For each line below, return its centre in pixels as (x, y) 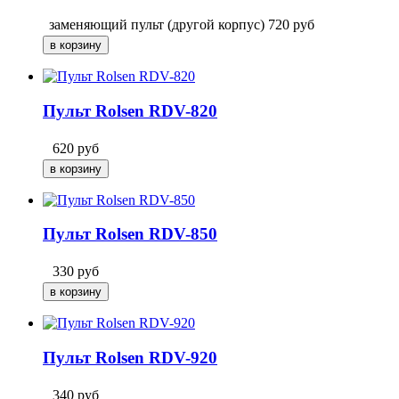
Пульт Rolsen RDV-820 (130, 111)
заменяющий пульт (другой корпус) (157, 25)
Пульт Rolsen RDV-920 (130, 357)
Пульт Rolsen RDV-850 (130, 234)
